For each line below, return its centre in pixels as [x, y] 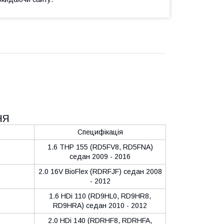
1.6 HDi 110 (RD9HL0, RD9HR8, [100, 196]
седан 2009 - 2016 [100, 156]
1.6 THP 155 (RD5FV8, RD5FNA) [100, 147]
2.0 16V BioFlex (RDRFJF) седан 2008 [100, 171]
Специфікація [100, 132]
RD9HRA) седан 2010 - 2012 [100, 205]
